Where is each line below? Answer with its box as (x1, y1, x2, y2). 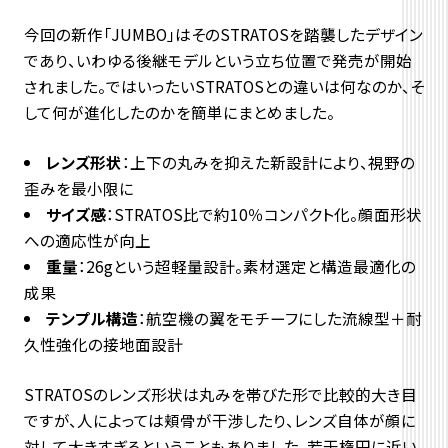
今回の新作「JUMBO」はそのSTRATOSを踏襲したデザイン (23, 22, 423, 45)
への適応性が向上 (23, 228, 151, 251)
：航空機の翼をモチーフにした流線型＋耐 (138, 306, 423, 329)
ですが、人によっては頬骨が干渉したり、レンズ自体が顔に (23, 408, 416, 431)
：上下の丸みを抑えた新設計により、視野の (122, 150, 416, 173)
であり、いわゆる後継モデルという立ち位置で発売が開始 (23, 48, 412, 71)
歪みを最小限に (23, 176, 134, 199)
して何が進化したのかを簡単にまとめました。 (23, 100, 335, 123)
